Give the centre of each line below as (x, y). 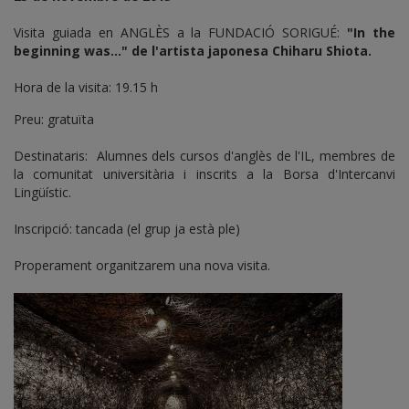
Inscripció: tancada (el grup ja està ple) (127, 228)
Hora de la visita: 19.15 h (86, 87)
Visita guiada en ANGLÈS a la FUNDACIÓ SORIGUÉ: (181, 32)
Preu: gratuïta (54, 119)
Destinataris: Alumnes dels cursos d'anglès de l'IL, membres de (204, 155)
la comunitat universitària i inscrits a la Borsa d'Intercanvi (204, 173)
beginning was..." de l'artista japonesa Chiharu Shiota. (193, 50)
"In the (372, 32)
